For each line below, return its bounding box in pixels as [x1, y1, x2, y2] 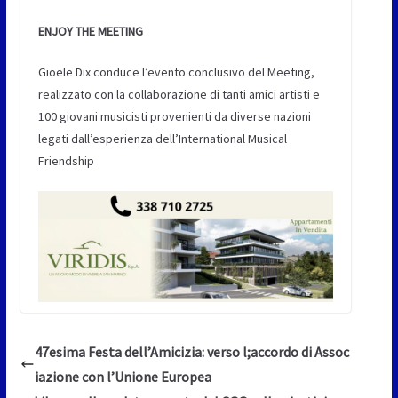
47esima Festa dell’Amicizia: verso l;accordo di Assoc [34, 342, 349, 361]
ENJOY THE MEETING [37, 23, 143, 39]
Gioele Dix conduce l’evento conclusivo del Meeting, [37, 64, 314, 80]
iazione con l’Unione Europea [34, 367, 211, 386]
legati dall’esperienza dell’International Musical [37, 131, 287, 147]
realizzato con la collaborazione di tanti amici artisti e [37, 86, 320, 102]
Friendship [37, 153, 94, 169]
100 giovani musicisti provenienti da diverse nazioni [37, 108, 311, 124]
